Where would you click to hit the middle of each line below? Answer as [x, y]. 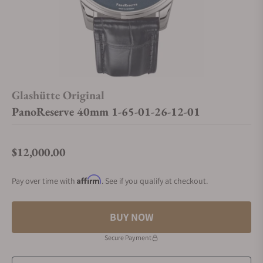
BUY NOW [131, 217]
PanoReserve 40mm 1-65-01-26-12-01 [106, 112]
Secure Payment [128, 237]
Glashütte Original [58, 95]
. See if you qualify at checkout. [155, 181]
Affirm [89, 179]
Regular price [37, 159]
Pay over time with [44, 181]
